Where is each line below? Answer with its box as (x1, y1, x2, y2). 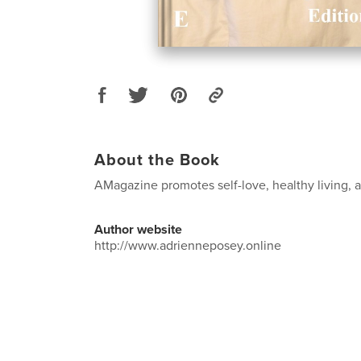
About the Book (94, 150, 220, 170)
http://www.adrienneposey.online (94, 237, 281, 254)
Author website (94, 221, 182, 238)
